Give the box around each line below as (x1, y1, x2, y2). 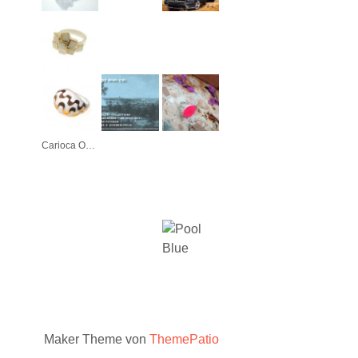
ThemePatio (149, 332, 219, 347)
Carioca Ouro (86, 140, 95, 152)
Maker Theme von (44, 332, 149, 347)
